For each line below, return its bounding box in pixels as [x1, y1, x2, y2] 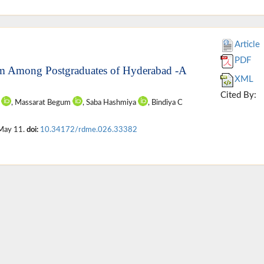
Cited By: [220, 91, 257, 100]
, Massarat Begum [11, 99, 72, 107]
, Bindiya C [148, 99, 183, 107]
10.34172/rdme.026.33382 [40, 126, 137, 134]
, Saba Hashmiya [82, 99, 138, 107]
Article [235, 40, 260, 49]
